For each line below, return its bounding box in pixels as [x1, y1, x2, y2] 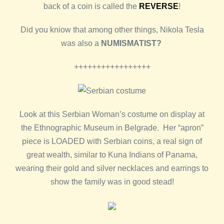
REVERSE [139, 2, 178, 10]
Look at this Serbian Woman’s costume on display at [19, 110, 204, 119]
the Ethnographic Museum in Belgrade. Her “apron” [20, 123, 203, 132]
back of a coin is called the [43, 2, 139, 10]
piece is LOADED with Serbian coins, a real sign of [22, 137, 202, 146]
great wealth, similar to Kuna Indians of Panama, [26, 150, 197, 159]
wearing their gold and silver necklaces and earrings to [15, 164, 208, 173]
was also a [60, 39, 101, 47]
